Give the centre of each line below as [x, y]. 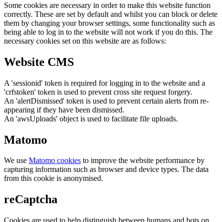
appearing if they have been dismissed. [64, 110]
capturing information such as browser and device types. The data [106, 169]
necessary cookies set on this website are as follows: [85, 41]
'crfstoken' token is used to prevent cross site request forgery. [98, 92]
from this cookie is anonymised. [54, 178]
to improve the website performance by [143, 161]
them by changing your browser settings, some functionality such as [110, 23]
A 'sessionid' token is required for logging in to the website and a [105, 83]
